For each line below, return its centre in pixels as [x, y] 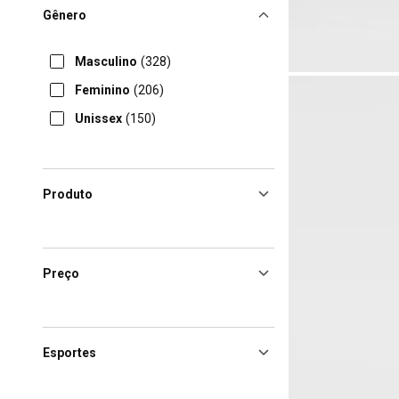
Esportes [69, 353]
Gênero [65, 15]
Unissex [98, 118]
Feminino [102, 90]
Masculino [106, 61]
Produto [68, 194]
